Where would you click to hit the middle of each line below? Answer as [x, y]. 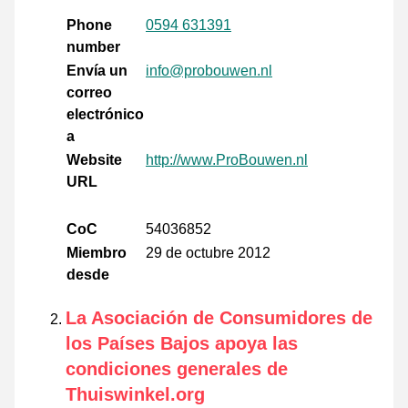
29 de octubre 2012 [208, 253]
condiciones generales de [177, 369]
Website [94, 160]
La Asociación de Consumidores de [219, 318]
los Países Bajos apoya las [182, 344]
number [93, 47]
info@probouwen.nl [209, 71]
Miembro [97, 253]
